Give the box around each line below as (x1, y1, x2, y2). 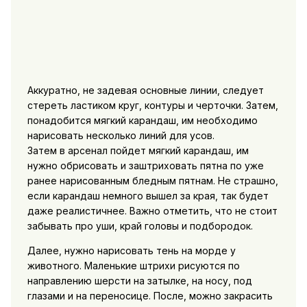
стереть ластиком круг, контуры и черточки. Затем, (27, 99, 278, 112)
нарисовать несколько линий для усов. (27, 130, 214, 142)
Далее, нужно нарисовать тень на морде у (27, 245, 236, 257)
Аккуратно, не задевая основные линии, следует (27, 84, 264, 97)
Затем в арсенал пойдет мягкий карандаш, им (27, 145, 249, 157)
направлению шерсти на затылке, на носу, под (27, 275, 252, 287)
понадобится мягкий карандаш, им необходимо (27, 114, 258, 127)
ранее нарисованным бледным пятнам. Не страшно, (27, 175, 278, 187)
